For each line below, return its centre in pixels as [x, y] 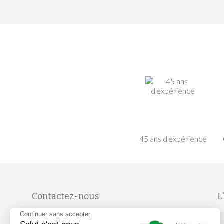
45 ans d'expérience [173, 139]
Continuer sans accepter [55, 214]
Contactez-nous [65, 196]
